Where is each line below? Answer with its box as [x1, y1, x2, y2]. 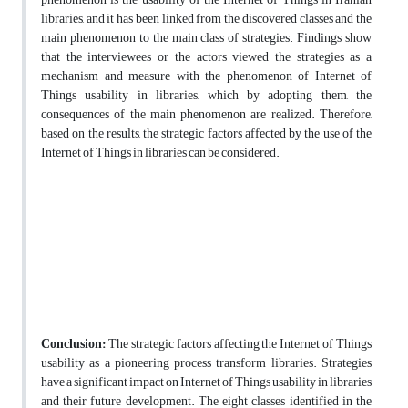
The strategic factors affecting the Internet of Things [106, 331, 372, 357]
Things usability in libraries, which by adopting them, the [41, 83, 372, 108]
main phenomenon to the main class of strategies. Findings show [41, 25, 372, 51]
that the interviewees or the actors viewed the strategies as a [41, 45, 372, 70]
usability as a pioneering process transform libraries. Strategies [41, 351, 372, 376]
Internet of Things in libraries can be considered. [41, 140, 280, 166]
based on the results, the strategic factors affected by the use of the [41, 121, 372, 147]
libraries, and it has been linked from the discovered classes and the [41, 6, 372, 32]
